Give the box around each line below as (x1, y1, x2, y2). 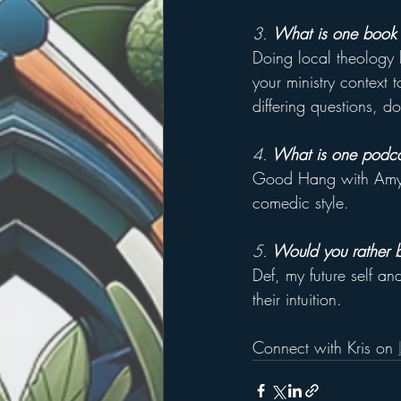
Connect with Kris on (252, 337, 398, 359)
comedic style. (252, 192, 349, 214)
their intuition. (252, 288, 342, 311)
